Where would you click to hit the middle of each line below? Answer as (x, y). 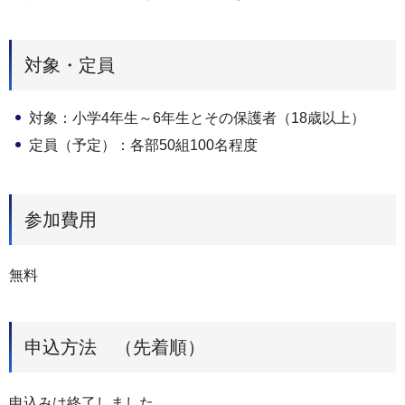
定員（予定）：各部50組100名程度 (143, 145)
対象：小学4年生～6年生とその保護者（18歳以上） (197, 118)
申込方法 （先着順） (115, 347)
